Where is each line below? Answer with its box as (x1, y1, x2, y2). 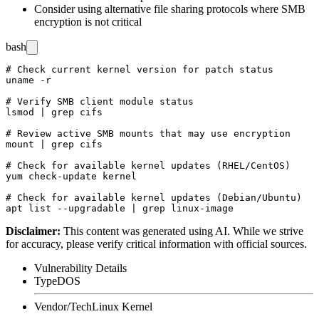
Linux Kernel (92, 300, 152, 313)
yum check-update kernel (6, 170, 137, 182)
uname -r (6, 74, 51, 85)
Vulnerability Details (34, 261, 127, 274)
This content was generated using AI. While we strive (63, 224, 303, 237)
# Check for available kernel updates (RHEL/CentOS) (6, 159, 291, 171)
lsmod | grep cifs (6, 106, 103, 117)
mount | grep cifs (6, 138, 103, 150)
